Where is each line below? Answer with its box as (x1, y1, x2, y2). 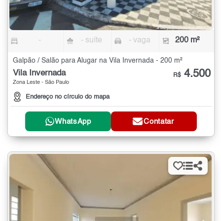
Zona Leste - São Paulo (13, 79, 69, 85)
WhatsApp (55, 117, 91, 125)
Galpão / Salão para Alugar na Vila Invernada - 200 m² (13, 57, 183, 64)
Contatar (144, 117, 174, 125)
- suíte (81, 36, 103, 44)
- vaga (128, 36, 150, 44)
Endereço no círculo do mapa (26, 94, 110, 101)
